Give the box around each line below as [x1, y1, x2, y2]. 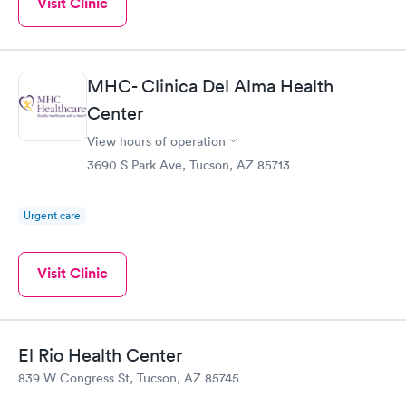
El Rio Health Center [18, 344, 182, 366]
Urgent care [24, 207, 81, 223]
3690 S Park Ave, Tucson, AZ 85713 [87, 156, 290, 173]
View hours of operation [87, 132, 226, 150]
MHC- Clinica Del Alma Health [87, 74, 333, 97]
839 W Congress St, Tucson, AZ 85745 [18, 370, 239, 386]
